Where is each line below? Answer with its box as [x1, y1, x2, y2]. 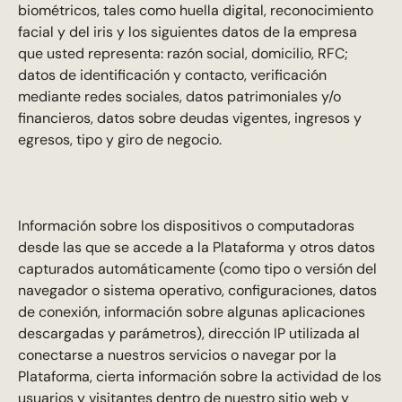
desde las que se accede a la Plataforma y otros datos [17, 238, 375, 258]
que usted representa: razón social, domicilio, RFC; [17, 44, 348, 64]
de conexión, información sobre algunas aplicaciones [17, 302, 365, 322]
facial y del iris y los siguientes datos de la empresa [17, 22, 357, 42]
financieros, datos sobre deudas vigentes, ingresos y [17, 109, 362, 128]
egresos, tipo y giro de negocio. [17, 130, 222, 150]
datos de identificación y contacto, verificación [17, 66, 327, 85]
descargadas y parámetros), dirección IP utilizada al [17, 324, 360, 344]
